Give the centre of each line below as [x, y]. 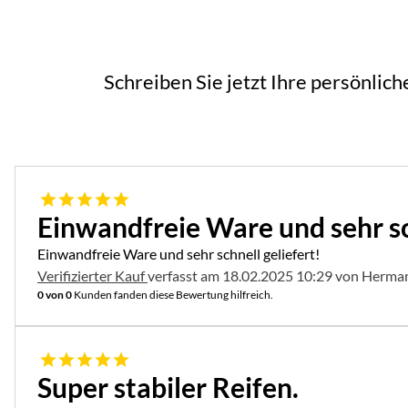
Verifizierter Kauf [92, 275]
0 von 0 [55, 295]
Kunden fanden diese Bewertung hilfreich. [173, 295]
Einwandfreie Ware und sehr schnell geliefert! [178, 254]
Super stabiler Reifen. [168, 387]
